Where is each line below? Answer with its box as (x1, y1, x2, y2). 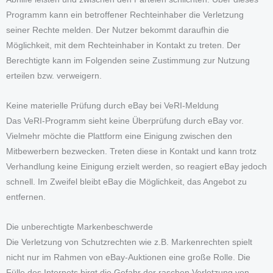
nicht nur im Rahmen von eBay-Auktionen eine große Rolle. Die (6, 252, 250, 262)
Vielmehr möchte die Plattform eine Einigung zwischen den (6, 131, 232, 141)
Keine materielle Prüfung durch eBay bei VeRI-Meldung (6, 101, 219, 110)
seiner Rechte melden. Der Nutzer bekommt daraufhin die (6, 25, 229, 35)
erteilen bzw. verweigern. (6, 71, 102, 80)
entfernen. (6, 192, 46, 202)
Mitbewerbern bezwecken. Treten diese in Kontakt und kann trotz (6, 146, 257, 156)
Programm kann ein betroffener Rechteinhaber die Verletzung (6, 10, 244, 19)
